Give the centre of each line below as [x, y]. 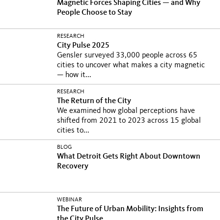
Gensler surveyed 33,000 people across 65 [127, 55]
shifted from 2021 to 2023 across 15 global [129, 121]
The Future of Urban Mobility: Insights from [130, 209]
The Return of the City [95, 101]
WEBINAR [69, 200]
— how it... [74, 75]
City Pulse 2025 [84, 46]
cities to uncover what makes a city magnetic [131, 65]
